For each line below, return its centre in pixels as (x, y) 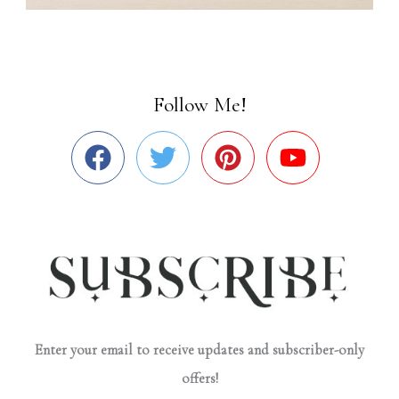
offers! (199, 378)
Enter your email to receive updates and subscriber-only (199, 350)
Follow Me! (199, 104)
